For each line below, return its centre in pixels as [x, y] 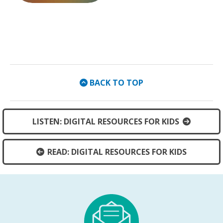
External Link [84, 8]
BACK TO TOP [116, 83]
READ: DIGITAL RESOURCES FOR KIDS [117, 152]
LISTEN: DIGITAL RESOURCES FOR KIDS [106, 122]
